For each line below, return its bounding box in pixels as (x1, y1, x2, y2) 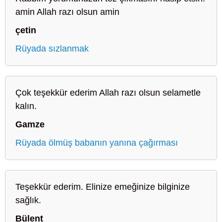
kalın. (15, 101, 37, 111)
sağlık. (15, 195, 41, 205)
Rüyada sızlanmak (15, 43, 89, 54)
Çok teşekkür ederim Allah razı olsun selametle (15, 87, 201, 98)
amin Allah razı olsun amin (15, 6, 119, 17)
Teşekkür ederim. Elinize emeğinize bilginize (15, 181, 190, 192)
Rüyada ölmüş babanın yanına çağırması (15, 137, 178, 148)
